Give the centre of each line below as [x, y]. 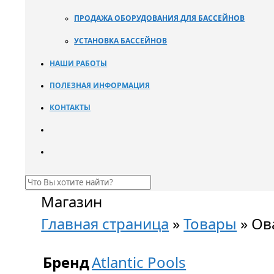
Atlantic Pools [139, 262]
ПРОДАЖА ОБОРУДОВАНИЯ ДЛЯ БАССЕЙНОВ [160, 18]
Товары [210, 224]
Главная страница [105, 224]
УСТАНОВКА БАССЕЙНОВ [121, 41]
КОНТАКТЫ [70, 107]
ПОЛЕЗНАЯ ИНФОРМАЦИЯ [100, 85]
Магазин [72, 202]
